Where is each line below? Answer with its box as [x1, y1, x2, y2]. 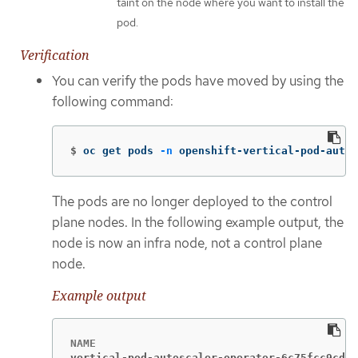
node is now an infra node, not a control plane [52, 233, 322, 252]
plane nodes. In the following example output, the [52, 213, 344, 231]
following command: [52, 93, 173, 111]
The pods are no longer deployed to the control [52, 192, 332, 210]
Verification [20, 46, 89, 65]
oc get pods [83, 144, 160, 157]
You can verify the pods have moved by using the [52, 72, 344, 90]
